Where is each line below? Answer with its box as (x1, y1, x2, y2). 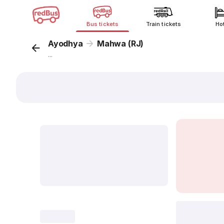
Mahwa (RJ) (97, 38, 144, 48)
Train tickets (146, 20, 181, 27)
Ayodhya (48, 38, 83, 48)
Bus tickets (86, 20, 118, 27)
